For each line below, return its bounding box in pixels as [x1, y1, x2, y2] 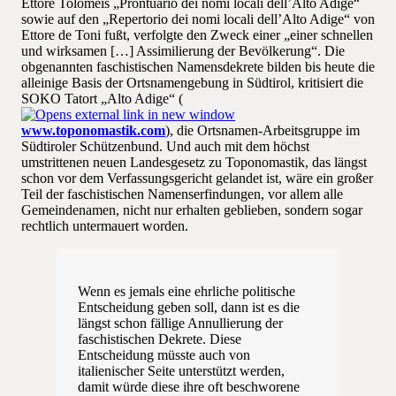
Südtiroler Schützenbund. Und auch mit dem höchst [21, 139, 309, 155]
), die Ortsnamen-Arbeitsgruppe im [165, 123, 360, 139]
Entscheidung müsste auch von [78, 347, 250, 363]
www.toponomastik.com [21, 123, 165, 139]
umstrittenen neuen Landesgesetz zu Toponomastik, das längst [21, 155, 367, 171]
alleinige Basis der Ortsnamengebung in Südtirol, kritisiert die [21, 75, 363, 91]
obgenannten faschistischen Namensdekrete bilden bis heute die [21, 59, 375, 75]
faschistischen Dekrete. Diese [78, 331, 241, 347]
